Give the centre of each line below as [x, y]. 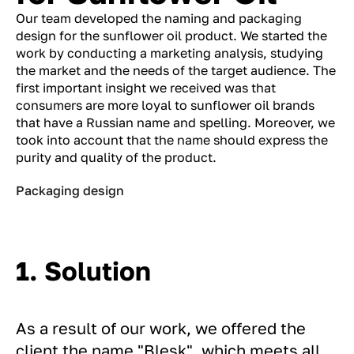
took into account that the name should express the [172, 140]
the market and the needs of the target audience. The [176, 71]
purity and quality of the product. [116, 158]
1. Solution [83, 270]
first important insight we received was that [146, 88]
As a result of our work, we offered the [161, 328]
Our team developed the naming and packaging [159, 19]
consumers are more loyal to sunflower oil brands [165, 105]
